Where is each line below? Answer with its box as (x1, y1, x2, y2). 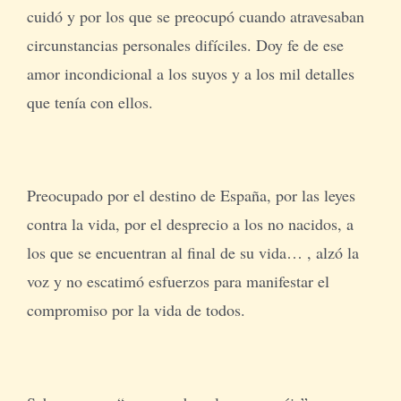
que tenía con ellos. (26, 90, 153, 113)
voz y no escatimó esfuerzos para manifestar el (26, 269, 329, 292)
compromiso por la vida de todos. (26, 298, 245, 320)
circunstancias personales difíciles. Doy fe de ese (26, 33, 344, 55)
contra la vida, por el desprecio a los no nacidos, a (26, 212, 354, 235)
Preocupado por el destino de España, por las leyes (26, 183, 355, 206)
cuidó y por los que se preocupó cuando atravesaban (26, 4, 364, 27)
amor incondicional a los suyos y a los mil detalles (26, 62, 354, 84)
